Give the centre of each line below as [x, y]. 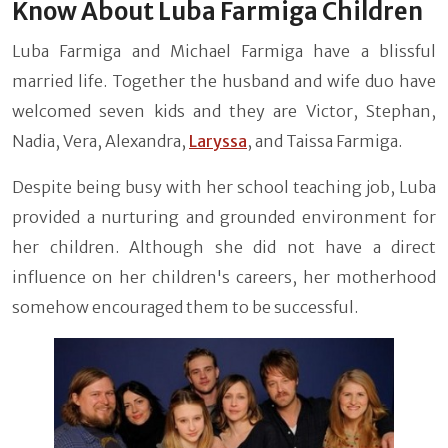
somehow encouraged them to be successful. [185, 307]
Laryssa [218, 141]
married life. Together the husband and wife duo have [224, 81]
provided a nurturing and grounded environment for [224, 217]
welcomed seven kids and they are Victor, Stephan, [224, 111]
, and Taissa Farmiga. [324, 141]
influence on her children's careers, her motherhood [224, 277]
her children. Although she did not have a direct [224, 247]
